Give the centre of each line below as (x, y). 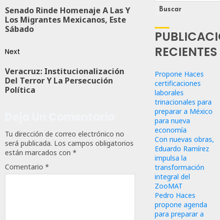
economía (171, 130)
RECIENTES (186, 52)
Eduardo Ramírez (182, 148)
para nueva (173, 120)
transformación (180, 167)
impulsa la (171, 158)
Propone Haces (179, 74)
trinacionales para (183, 102)
